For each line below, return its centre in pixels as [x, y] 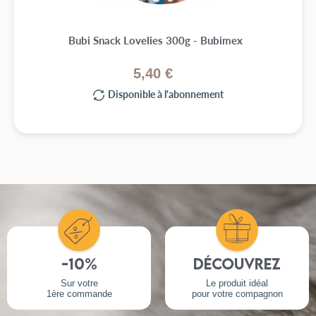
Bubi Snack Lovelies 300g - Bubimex [155, 39]
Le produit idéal [237, 284]
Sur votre [79, 284]
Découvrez [237, 263]
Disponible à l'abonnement [165, 93]
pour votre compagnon [237, 294]
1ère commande [79, 294]
